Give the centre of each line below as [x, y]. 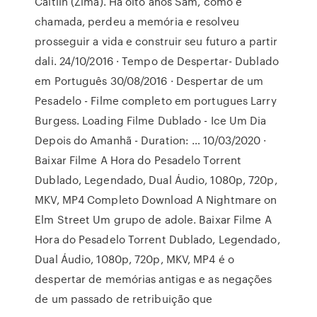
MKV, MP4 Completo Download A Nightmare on [156, 200]
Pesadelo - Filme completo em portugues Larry [156, 100]
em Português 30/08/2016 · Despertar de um [149, 81]
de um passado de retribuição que [124, 299]
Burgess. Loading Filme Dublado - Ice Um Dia [151, 120]
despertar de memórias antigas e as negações [154, 279]
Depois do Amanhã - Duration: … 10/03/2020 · [151, 140]
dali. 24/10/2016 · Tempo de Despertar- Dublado [157, 61]
